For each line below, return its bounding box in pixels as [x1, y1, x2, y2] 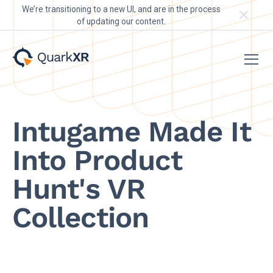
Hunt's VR [12, 171, 146, 205]
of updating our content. [77, 16, 166, 26]
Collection [12, 200, 149, 234]
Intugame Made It [12, 114, 251, 148]
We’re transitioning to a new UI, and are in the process [22, 4, 221, 14]
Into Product [12, 143, 183, 177]
